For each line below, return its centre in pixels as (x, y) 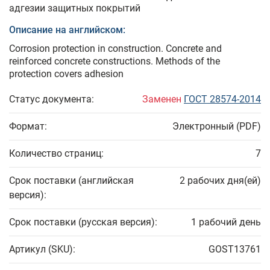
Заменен (163, 99)
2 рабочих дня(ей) (220, 181)
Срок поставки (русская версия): (83, 222)
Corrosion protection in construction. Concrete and (115, 49)
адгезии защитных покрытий (75, 8)
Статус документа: (52, 99)
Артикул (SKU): (42, 250)
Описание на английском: (67, 30)
